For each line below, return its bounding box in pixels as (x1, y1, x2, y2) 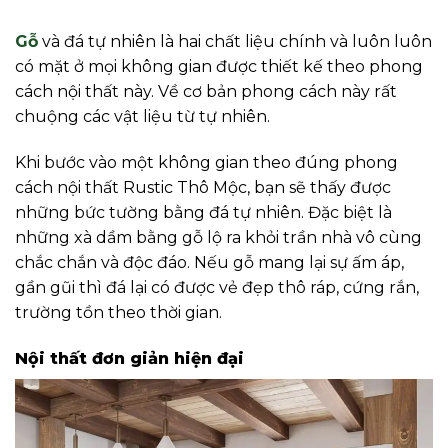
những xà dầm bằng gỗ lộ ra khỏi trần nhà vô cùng (15, 227, 422, 247)
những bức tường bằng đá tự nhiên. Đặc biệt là (15, 202, 392, 222)
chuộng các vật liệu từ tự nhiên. (15, 106, 270, 126)
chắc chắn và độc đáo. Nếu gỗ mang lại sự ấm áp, (15, 252, 404, 272)
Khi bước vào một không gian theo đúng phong (15, 152, 398, 172)
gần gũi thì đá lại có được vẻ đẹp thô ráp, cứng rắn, (15, 277, 419, 297)
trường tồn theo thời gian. (15, 302, 222, 322)
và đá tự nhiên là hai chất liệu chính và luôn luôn (38, 31, 432, 51)
